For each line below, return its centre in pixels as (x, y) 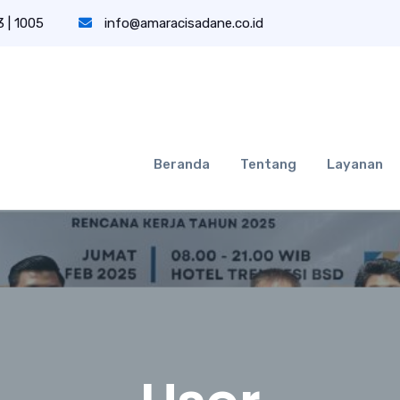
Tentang (268, 164)
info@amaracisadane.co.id (184, 23)
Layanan (355, 164)
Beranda (182, 164)
